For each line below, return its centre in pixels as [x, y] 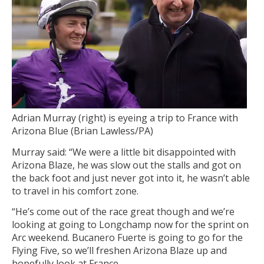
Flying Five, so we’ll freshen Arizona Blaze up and [119, 251]
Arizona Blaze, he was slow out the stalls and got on [126, 165]
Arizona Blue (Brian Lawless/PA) [82, 131]
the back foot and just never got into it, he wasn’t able [131, 178]
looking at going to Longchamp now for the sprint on [130, 225]
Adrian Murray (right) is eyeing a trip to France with [125, 118]
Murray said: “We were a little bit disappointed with [124, 152]
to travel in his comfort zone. [75, 191]
